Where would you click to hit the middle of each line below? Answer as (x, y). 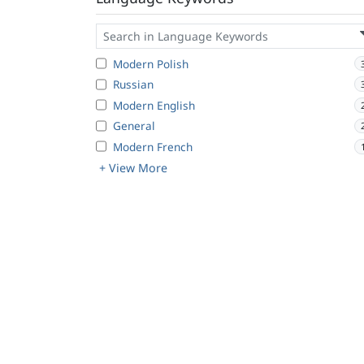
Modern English (154, 105)
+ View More (133, 168)
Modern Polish (151, 63)
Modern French (153, 146)
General (134, 126)
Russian (133, 84)
